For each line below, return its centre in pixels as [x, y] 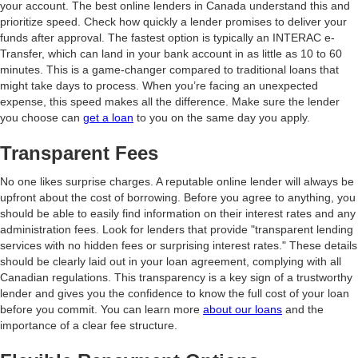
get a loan [108, 117]
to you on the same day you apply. [222, 117]
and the [303, 309]
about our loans [243, 309]
